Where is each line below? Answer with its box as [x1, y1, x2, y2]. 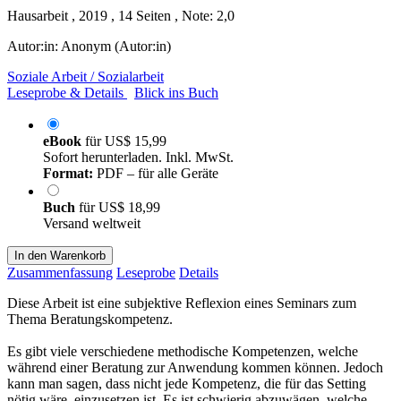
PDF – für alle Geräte [93, 165, 218, 181]
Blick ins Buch [134, 84, 218, 100]
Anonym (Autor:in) [61, 38, 171, 54]
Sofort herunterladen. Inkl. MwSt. [43, 149, 234, 165]
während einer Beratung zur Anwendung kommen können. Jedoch [7, 359, 383, 375]
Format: [43, 165, 93, 181]
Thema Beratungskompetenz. [7, 311, 173, 327]
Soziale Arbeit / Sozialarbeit [7, 68, 164, 84]
